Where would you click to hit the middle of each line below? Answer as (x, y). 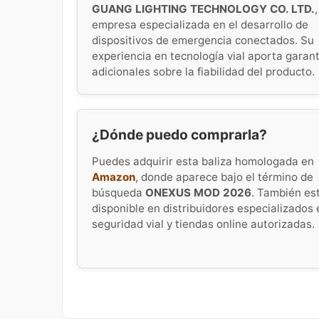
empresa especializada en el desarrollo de (200, 24)
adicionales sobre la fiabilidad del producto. (203, 71)
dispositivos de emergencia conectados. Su (203, 40)
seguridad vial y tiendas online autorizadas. (203, 224)
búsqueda (119, 193)
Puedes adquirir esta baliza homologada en (203, 162)
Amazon (114, 177)
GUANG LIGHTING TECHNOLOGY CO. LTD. (203, 9)
